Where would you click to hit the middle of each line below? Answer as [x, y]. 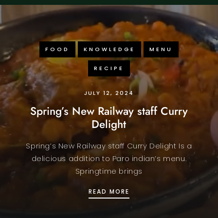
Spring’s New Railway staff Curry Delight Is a [109, 145]
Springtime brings [109, 171]
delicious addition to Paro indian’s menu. [109, 158]
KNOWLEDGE [109, 49]
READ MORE [109, 191]
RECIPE [109, 68]
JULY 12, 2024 [109, 93]
